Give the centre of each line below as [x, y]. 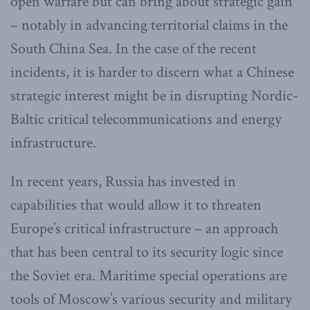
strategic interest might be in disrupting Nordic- [154, 95]
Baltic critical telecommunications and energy [146, 119]
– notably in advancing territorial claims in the [149, 25]
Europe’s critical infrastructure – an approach [144, 228]
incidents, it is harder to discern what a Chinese [152, 72]
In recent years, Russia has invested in [123, 181]
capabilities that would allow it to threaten [136, 205]
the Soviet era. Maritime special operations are [149, 275]
